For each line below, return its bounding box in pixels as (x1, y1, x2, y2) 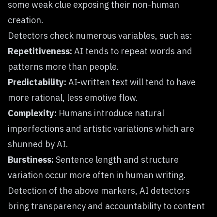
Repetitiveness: (8, 46, 72, 57)
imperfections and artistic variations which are (8, 123, 194, 134)
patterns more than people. (8, 61, 119, 72)
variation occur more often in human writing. (8, 170, 186, 181)
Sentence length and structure (54, 154, 179, 165)
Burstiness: (8, 154, 54, 165)
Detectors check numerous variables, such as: (8, 30, 192, 41)
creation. (8, 15, 44, 26)
